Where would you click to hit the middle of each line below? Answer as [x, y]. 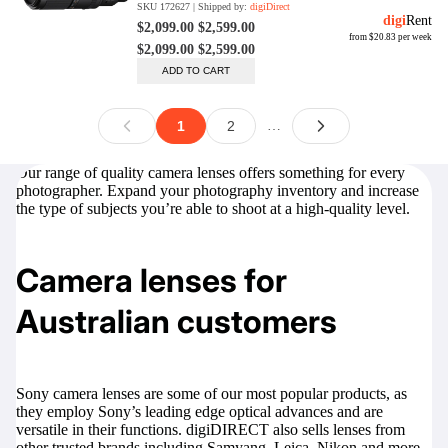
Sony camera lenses [78, 393]
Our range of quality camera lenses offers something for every [210, 172]
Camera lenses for [151, 281]
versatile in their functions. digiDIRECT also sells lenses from [210, 429]
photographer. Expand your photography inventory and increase [217, 190]
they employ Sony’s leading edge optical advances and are [199, 411]
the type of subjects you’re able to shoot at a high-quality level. [213, 208]
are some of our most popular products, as [273, 393]
